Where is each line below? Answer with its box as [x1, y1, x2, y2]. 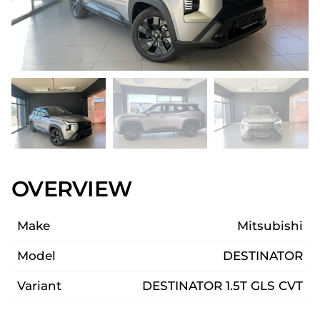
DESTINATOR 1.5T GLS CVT [142, 278, 303, 293]
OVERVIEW [11, 175, 131, 202]
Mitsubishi [237, 218, 303, 233]
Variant [17, 278, 61, 293]
